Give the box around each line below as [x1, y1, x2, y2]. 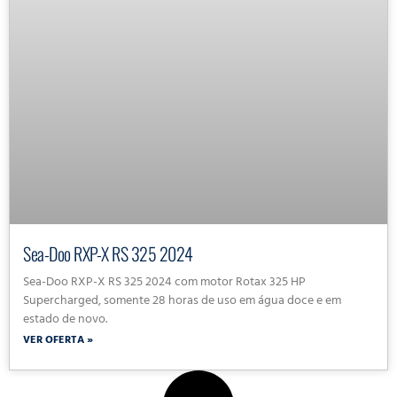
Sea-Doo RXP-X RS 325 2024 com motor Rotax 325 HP [23, 271, 306, 296]
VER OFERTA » [23, 331, 93, 352]
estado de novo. [23, 308, 107, 333]
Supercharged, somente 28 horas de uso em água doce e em [23, 290, 341, 315]
